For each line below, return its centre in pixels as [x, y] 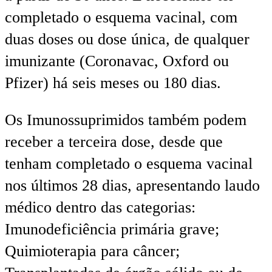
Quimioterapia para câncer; [92, 251]
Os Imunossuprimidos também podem [126, 120]
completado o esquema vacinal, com [121, 17]
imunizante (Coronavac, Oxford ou [117, 61]
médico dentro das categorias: [100, 208]
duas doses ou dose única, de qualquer [127, 39]
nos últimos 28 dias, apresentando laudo [132, 186]
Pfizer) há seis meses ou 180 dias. [113, 83]
